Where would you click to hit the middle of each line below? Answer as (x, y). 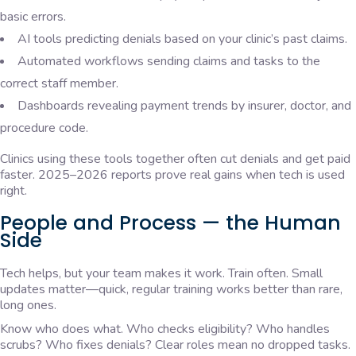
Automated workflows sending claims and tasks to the (169, 62)
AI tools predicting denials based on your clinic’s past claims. (182, 39)
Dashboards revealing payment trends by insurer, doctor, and (184, 106)
